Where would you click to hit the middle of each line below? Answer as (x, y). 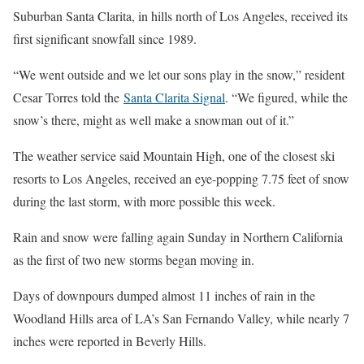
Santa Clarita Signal (174, 97)
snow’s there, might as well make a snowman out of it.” (154, 119)
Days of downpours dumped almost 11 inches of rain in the (164, 295)
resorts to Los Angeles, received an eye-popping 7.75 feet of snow (181, 178)
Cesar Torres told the (68, 97)
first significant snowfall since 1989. (105, 38)
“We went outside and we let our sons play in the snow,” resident (179, 74)
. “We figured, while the (286, 97)
